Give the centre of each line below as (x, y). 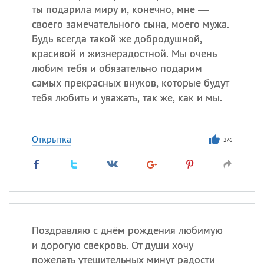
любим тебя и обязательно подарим (117, 68)
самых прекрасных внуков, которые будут (130, 83)
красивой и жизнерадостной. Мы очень (124, 53)
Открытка (51, 139)
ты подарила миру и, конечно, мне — (120, 9)
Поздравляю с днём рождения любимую (127, 230)
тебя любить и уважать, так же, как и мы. (127, 98)
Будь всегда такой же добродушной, (117, 39)
